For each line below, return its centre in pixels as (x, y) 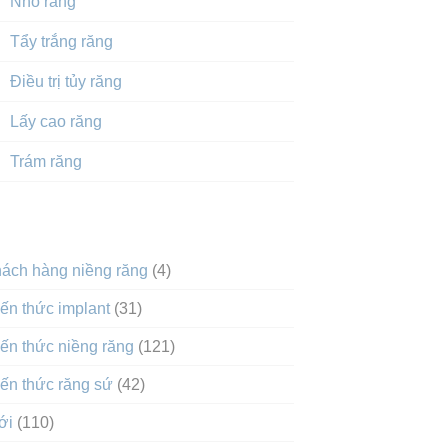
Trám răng (45, 161)
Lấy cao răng (55, 121)
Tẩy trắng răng (61, 41)
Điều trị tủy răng (65, 81)
